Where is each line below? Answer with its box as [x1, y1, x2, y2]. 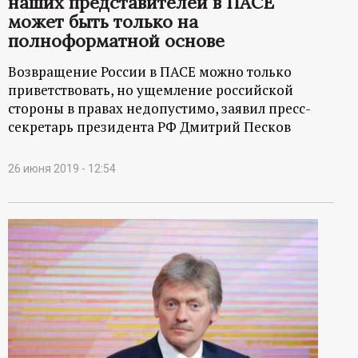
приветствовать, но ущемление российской [8, 81, 293, 100]
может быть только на [8, 10, 198, 34]
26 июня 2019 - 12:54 [8, 162, 116, 176]
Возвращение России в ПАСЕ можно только [8, 62, 292, 82]
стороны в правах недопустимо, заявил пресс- [8, 99, 311, 118]
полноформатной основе [8, 30, 225, 53]
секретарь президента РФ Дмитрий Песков [8, 117, 291, 137]
